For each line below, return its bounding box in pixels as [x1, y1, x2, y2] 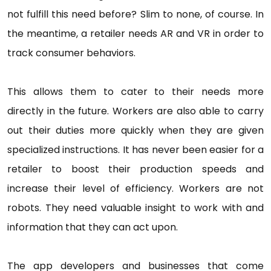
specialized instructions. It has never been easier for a [7, 143, 264, 157]
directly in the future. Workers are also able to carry [7, 104, 264, 119]
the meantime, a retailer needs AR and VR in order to [7, 27, 264, 41]
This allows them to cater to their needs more [7, 85, 264, 99]
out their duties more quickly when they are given [7, 123, 264, 138]
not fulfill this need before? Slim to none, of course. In [7, 7, 264, 22]
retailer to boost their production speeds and [7, 162, 264, 177]
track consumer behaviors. [7, 46, 135, 60]
